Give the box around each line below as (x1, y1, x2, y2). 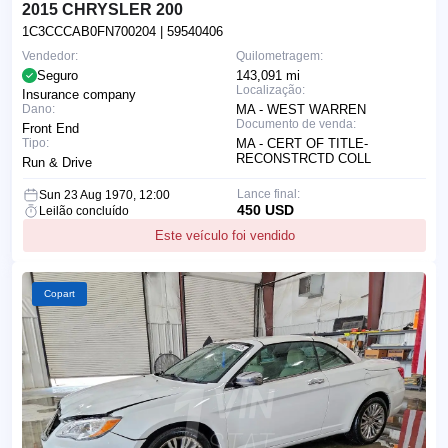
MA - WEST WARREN (236, 102, 366, 118)
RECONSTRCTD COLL (236, 151, 371, 167)
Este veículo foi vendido (154, 228, 295, 244)
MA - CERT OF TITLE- (236, 136, 368, 152)
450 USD (236, 202, 294, 219)
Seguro (37, 68, 78, 84)
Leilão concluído (39, 204, 129, 219)
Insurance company (22, 87, 136, 103)
